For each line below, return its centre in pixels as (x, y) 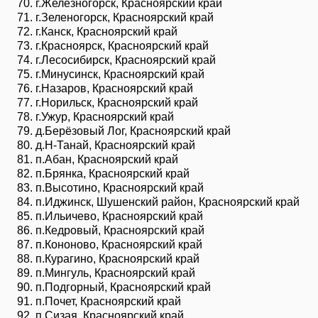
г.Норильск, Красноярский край (117, 102)
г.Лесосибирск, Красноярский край (126, 60)
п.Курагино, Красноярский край (117, 258)
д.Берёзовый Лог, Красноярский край (133, 131)
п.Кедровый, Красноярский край (120, 230)
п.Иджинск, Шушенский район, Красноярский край (168, 202)
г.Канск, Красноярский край (106, 31)
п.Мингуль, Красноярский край (115, 273)
